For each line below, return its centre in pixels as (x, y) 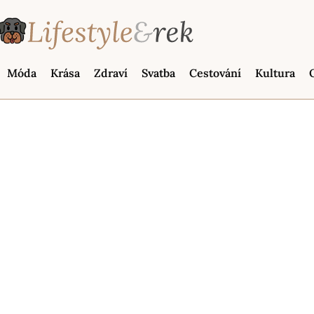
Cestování (215, 73)
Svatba (158, 73)
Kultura (275, 73)
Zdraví (111, 73)
